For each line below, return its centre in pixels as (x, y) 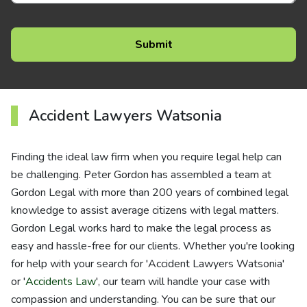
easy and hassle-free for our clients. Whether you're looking (153, 246)
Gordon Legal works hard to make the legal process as (141, 228)
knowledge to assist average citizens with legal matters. (145, 210)
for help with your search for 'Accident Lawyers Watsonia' (148, 264)
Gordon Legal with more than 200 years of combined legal (150, 193)
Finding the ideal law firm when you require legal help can (146, 157)
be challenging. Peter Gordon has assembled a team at (141, 175)
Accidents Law (61, 282)
